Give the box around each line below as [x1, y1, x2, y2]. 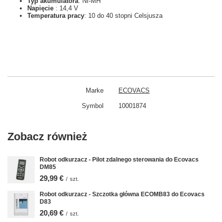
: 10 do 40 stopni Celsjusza [84, 12, 163, 19]
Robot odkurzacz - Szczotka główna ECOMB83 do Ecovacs [40, 191, 205, 198]
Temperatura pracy [27, 12, 84, 19]
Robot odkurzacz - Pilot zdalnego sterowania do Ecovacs [40, 156, 199, 163]
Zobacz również [7, 130, 87, 143]
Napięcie [27, 4, 55, 12]
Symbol [82, 102, 104, 110]
